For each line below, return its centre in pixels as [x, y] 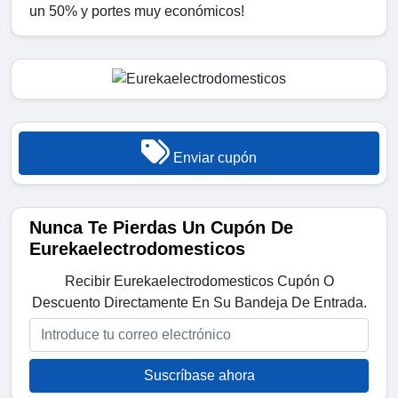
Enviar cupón [213, 158]
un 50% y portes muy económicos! [137, 11]
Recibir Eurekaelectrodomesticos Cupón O [199, 282]
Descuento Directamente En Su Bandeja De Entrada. [199, 303]
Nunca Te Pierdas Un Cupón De [161, 228]
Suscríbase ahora [199, 376]
